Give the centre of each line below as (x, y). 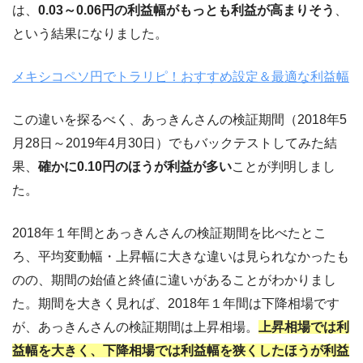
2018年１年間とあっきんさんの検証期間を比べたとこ (169, 233)
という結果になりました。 (90, 33)
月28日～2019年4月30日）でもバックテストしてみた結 (175, 143)
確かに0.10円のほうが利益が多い (135, 166)
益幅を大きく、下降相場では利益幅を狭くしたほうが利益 (181, 350)
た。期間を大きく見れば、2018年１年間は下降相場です (176, 303)
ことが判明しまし (284, 166)
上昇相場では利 (304, 327)
